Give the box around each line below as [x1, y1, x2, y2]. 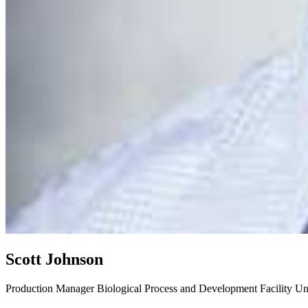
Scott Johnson [5, 250, 103, 268]
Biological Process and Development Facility [97, 282, 292, 294]
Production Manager [5, 282, 97, 294]
